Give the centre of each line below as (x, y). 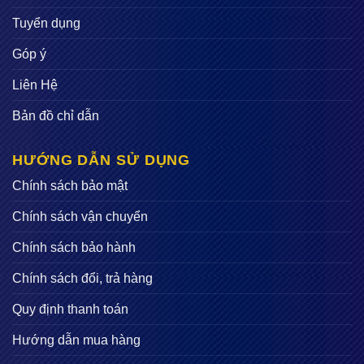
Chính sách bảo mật (70, 185)
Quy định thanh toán (70, 309)
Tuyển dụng (46, 23)
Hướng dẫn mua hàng (76, 340)
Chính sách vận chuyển (80, 216)
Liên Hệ (35, 84)
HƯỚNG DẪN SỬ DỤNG (102, 160)
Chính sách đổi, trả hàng (82, 278)
